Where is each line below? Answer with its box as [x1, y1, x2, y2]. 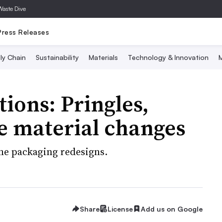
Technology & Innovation [127, 53, 209, 61]
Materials [88, 53, 118, 61]
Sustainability [35, 53, 79, 61]
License [108, 204, 133, 213]
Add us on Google [141, 204, 203, 213]
